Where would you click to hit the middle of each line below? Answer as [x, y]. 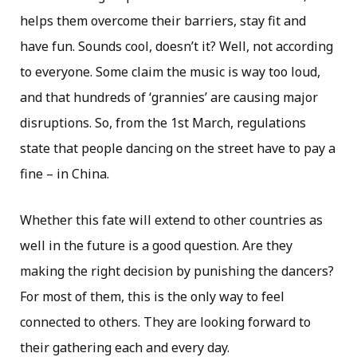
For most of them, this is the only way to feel [152, 297]
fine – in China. [65, 174]
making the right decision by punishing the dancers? [177, 271]
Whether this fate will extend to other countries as [171, 220]
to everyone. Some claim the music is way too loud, [170, 72]
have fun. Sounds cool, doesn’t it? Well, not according [177, 47]
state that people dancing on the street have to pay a [178, 149]
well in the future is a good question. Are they [156, 246]
